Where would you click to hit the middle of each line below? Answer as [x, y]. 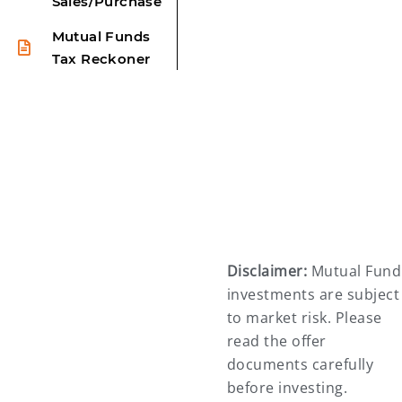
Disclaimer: [267, 271]
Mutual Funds [101, 36]
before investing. [287, 387]
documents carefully [300, 364]
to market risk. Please [304, 317]
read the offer [276, 341]
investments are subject [313, 294]
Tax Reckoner [101, 58]
